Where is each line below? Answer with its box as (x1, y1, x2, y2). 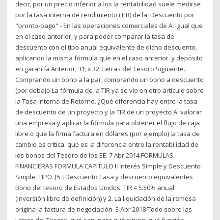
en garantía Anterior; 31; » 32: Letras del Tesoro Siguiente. (15, 64, 186, 73)
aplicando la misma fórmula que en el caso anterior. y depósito (15, 53, 203, 62)
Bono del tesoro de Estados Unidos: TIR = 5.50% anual (15, 183, 175, 192)
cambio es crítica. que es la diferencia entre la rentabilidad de (15, 139, 199, 149)
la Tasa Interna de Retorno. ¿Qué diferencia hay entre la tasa (15, 96, 198, 106)
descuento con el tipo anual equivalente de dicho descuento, (15, 42, 197, 52)
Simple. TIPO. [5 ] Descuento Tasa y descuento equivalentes (15, 172, 193, 181)
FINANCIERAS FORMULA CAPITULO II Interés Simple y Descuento (15, 161, 201, 170)
